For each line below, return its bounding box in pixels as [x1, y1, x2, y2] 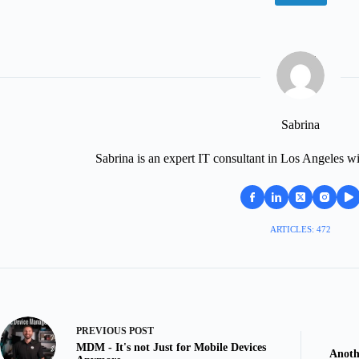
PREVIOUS [76, 325, 129, 337]
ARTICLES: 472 [270, 224, 331, 235]
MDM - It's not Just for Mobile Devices [76, 341, 266, 353]
